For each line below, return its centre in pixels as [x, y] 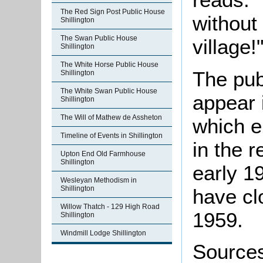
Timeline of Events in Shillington [112, 136]
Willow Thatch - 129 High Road [110, 207]
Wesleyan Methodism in [99, 180]
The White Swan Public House [109, 91]
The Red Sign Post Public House [113, 12]
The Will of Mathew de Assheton [111, 117]
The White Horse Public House [109, 65]
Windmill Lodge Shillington [103, 233]
